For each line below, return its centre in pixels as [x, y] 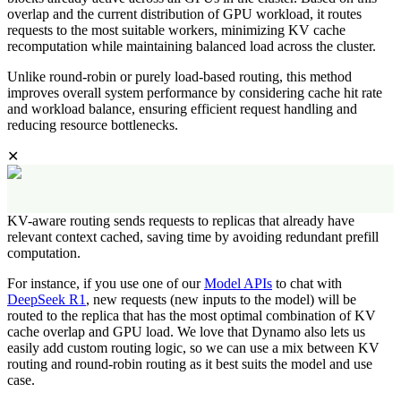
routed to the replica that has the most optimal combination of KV [192, 315]
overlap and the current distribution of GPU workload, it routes [184, 13]
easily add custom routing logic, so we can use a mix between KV [193, 347]
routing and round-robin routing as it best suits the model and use [190, 363]
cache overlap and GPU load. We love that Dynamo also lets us [186, 331]
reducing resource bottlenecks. [93, 124]
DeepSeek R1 [47, 299]
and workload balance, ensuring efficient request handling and [182, 108]
